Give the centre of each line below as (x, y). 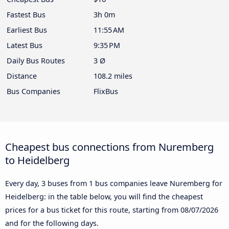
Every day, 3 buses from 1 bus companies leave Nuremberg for (114, 184)
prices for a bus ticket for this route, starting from (93, 210)
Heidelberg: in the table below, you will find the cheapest (104, 197)
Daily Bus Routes (36, 61)
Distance (22, 76)
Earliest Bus (27, 30)
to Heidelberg (37, 160)
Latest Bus (25, 45)
